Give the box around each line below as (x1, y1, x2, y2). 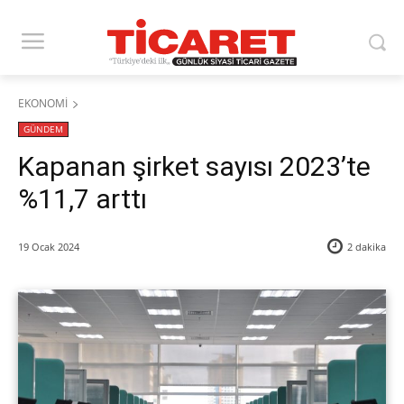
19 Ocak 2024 (18, 240, 79, 254)
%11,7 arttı (18, 183, 147, 216)
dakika (353, 240, 386, 254)
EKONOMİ (18, 96, 68, 112)
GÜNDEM (23, 123, 63, 136)
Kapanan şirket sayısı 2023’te (18, 151, 371, 183)
